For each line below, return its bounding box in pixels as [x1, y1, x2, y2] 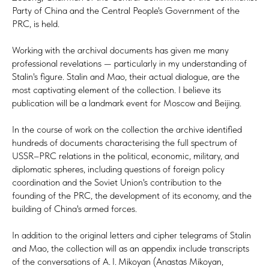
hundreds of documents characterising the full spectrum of [12, 136, 237, 148]
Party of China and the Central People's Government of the [12, 4, 240, 16]
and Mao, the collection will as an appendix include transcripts [12, 242, 249, 254]
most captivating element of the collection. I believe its [12, 83, 221, 95]
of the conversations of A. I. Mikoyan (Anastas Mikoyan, [12, 255, 223, 267]
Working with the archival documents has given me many [12, 44, 229, 56]
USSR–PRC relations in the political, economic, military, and [12, 150, 239, 162]
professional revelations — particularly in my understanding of [12, 57, 247, 69]
